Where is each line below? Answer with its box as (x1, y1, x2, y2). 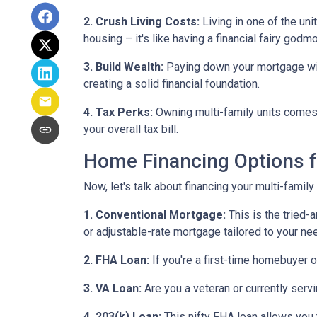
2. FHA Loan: (83, 253, 149, 267)
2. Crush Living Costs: (83, 15, 200, 28)
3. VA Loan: (83, 282, 142, 295)
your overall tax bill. (83, 122, 178, 136)
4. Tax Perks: (83, 105, 153, 119)
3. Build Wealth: (83, 60, 163, 74)
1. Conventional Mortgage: (83, 208, 226, 221)
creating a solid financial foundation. (83, 77, 260, 91)
